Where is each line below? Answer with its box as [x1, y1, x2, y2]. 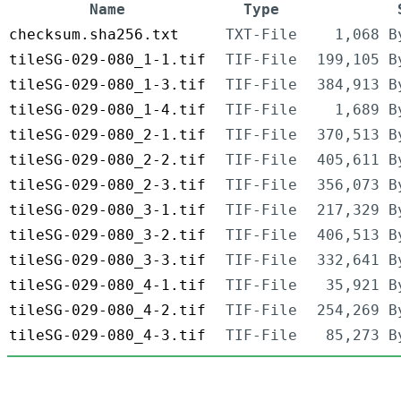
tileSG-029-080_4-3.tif [9, 327, 206, 345]
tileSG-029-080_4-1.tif [9, 277, 206, 294]
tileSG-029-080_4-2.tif [9, 302, 206, 320]
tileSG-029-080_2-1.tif [9, 126, 206, 144]
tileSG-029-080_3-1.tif [9, 201, 206, 219]
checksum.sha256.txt [9, 26, 179, 44]
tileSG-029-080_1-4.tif [9, 101, 206, 119]
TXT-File [226, 26, 297, 44]
